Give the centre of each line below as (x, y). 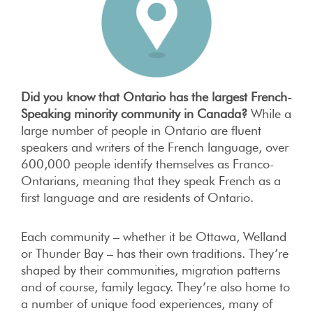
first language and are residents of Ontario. (137, 197)
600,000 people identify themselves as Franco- (148, 164)
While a (271, 114)
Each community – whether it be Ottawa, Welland (154, 236)
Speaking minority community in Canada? (136, 114)
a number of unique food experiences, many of (147, 304)
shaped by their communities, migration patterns (151, 270)
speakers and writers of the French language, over (155, 147)
